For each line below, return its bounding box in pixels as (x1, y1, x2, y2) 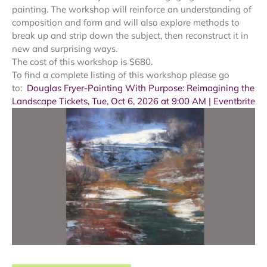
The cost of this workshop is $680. (12, 56, 153, 67)
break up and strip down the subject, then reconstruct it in (12, 30, 249, 41)
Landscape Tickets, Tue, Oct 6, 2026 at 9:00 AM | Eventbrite (12, 95, 255, 107)
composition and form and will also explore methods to (12, 17, 240, 28)
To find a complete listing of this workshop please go (12, 69, 229, 80)
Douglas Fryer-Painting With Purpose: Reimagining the (27, 82, 254, 94)
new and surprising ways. (12, 43, 117, 54)
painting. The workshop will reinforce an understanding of (12, 4, 252, 15)
